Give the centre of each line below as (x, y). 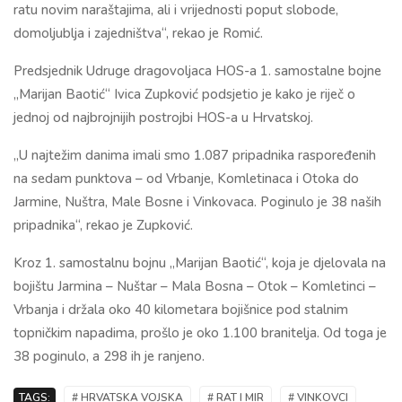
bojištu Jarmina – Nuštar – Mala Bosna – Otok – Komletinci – (195, 286)
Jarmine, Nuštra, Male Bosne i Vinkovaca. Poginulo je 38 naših (197, 201)
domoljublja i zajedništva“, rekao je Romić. (138, 33)
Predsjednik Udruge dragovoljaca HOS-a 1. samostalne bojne (197, 70)
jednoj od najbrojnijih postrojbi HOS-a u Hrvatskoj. (163, 117)
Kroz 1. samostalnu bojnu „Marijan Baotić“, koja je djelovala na (200, 262)
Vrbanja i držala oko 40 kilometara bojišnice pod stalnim (181, 309)
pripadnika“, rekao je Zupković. (103, 225)
